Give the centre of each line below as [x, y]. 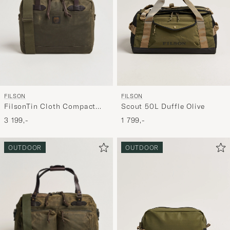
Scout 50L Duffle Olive [163, 106]
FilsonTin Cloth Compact [50, 106]
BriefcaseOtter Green [42, 116]
